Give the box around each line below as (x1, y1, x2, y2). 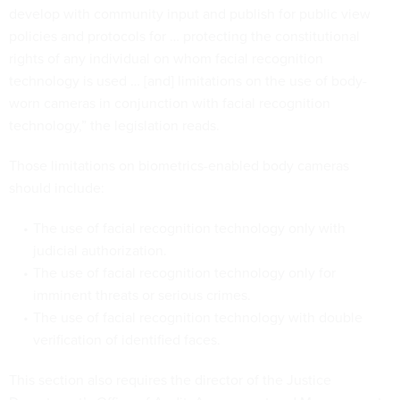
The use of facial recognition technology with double (32, 307, 362, 328)
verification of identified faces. (32, 329, 221, 350)
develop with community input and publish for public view (9, 4, 371, 24)
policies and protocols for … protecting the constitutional (9, 26, 360, 46)
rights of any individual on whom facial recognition (9, 48, 323, 69)
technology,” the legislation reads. (9, 115, 220, 136)
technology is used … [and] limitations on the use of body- (9, 71, 367, 91)
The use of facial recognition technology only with (32, 218, 346, 238)
